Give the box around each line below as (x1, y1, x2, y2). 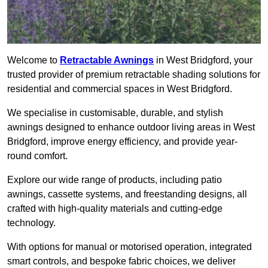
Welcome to (7, 55, 60, 66)
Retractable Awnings (60, 55, 154, 66)
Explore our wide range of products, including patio (7, 175, 222, 185)
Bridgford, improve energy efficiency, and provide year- (7, 136, 237, 147)
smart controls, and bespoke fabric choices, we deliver (7, 256, 236, 267)
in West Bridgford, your (154, 55, 252, 66)
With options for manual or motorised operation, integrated (7, 242, 252, 252)
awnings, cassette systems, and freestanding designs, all (7, 189, 247, 200)
